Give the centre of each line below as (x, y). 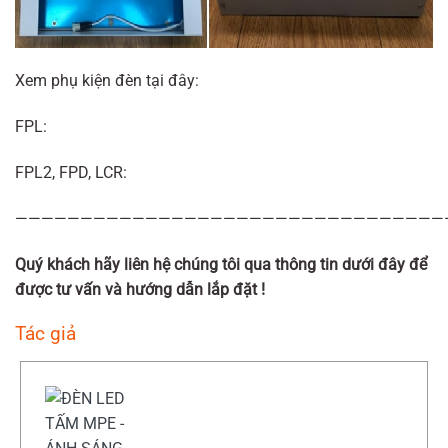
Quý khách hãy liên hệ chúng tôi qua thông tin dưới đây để (221, 264)
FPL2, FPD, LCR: (71, 173)
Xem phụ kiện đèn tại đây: (107, 81)
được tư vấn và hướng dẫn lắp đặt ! (140, 289)
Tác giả (45, 334)
